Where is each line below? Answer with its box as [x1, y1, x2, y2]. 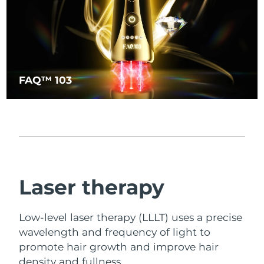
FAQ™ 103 [19, 73, 72, 86]
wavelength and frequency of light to [19, 225, 211, 238]
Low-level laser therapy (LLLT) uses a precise [19, 210, 243, 223]
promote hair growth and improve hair [19, 240, 219, 253]
